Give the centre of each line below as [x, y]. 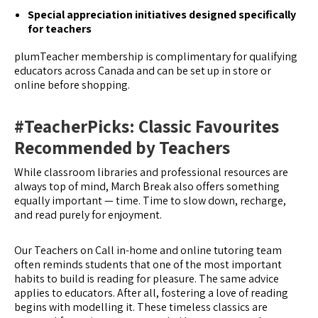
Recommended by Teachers [122, 148]
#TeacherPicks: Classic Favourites [147, 126]
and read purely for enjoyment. [88, 215]
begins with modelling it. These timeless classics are [141, 307]
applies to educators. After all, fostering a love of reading [151, 293]
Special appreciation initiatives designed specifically [162, 14]
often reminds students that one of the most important [148, 265]
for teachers [60, 28]
